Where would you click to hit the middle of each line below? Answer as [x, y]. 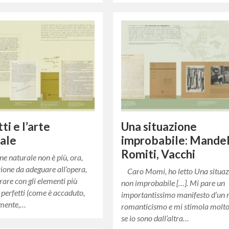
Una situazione [159, 126]
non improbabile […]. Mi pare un [173, 182]
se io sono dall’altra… [155, 218]
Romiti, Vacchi [158, 154]
